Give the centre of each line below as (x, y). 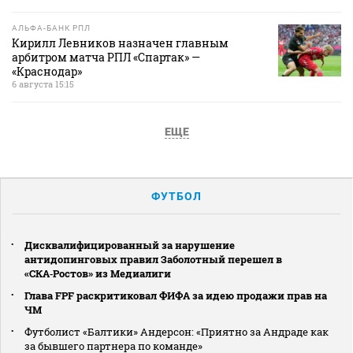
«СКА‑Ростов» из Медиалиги (98, 273)
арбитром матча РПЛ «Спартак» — (106, 57)
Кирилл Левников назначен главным (120, 43)
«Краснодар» (47, 71)
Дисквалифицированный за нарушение (130, 245)
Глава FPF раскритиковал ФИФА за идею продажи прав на (176, 295)
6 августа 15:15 (43, 84)
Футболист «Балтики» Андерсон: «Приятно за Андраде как (176, 331)
